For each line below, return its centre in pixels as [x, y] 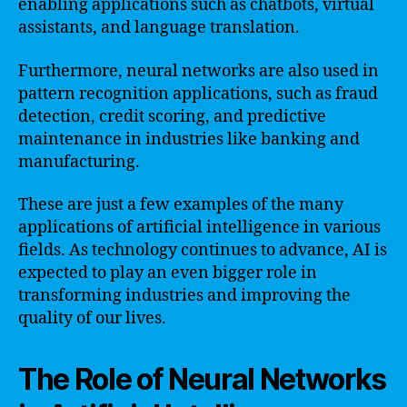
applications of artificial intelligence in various [199, 228]
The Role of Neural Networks [203, 379]
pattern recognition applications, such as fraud [198, 94]
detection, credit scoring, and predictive [172, 116]
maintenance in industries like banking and [189, 139]
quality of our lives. [92, 318]
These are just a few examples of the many [181, 205]
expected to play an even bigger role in [168, 273]
